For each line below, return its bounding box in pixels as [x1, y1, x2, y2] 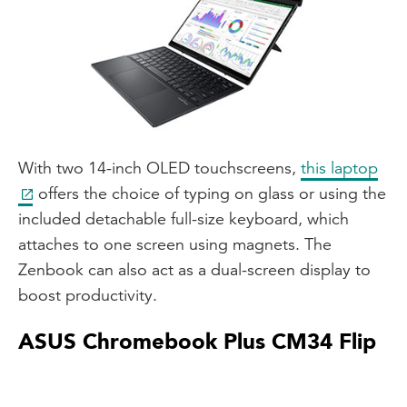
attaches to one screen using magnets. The [18, 233, 332, 255]
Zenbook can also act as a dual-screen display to [18, 259, 371, 281]
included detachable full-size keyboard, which [18, 208, 349, 230]
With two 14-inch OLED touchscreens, [18, 157, 301, 179]
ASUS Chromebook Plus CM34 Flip [18, 327, 376, 358]
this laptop [301, 157, 378, 179]
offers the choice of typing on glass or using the [38, 183, 386, 204]
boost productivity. [18, 284, 157, 306]
